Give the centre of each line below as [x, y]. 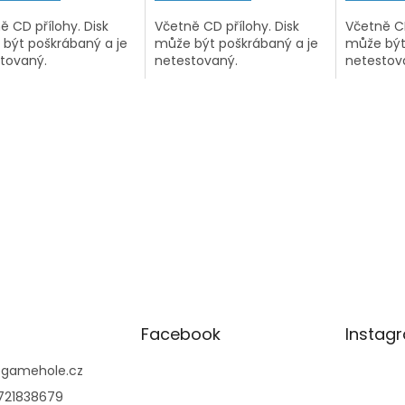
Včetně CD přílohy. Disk [226, 26]
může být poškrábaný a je [236, 43]
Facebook [180, 334]
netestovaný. [196, 60]
